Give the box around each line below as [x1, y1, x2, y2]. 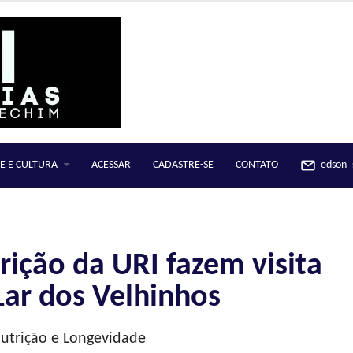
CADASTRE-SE [153, 159, 214, 171]
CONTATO [236, 159, 278, 171]
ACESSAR [91, 159, 131, 171]
